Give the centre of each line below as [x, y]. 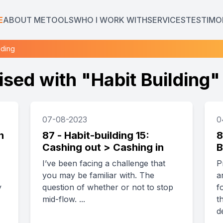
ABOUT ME [24, 20]
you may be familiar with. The [99, 175]
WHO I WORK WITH [111, 20]
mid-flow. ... [82, 199]
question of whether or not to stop [108, 187]
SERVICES [167, 20]
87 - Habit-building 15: [96, 135]
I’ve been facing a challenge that [104, 163]
